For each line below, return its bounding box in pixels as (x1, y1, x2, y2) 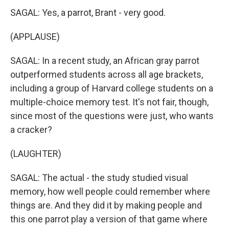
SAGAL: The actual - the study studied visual (10, 172, 188, 183)
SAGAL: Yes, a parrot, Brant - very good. (10, 7, 166, 18)
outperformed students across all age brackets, (10, 68, 203, 80)
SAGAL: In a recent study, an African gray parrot (10, 55, 199, 66)
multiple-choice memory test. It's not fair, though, (10, 96, 209, 107)
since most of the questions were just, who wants (10, 110, 214, 121)
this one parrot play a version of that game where (10, 213, 208, 224)
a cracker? (10, 124, 52, 135)
